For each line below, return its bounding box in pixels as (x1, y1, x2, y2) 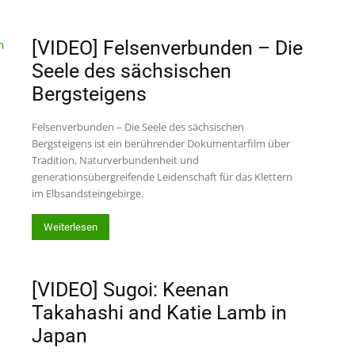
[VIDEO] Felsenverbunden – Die (32, 36, 303, 59)
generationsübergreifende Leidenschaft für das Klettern (32, 170, 292, 184)
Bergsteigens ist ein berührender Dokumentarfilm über (32, 136, 290, 151)
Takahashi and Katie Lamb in (32, 301, 287, 324)
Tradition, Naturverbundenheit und (32, 153, 199, 167)
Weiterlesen (44, 221, 97, 233)
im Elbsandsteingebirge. (32, 186, 143, 200)
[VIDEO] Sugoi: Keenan (32, 278, 229, 301)
